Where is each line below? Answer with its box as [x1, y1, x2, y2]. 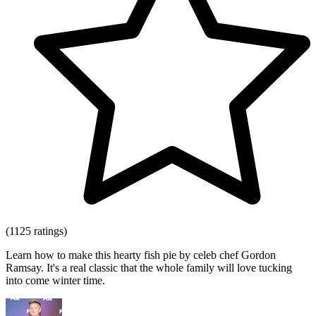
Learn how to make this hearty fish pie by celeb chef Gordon [6, 249, 276, 262]
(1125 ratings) [6, 225, 67, 238]
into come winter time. [6, 274, 105, 287]
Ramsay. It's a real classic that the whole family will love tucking [6, 262, 292, 274]
